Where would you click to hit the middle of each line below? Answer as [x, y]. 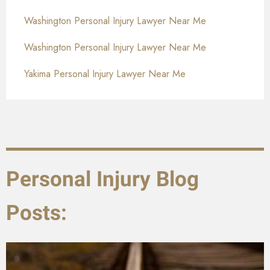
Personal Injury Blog [102, 180]
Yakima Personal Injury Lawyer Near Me [105, 74]
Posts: [36, 213]
